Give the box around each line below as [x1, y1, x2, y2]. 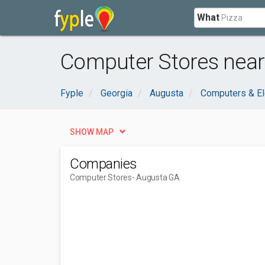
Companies [70, 156, 137, 172]
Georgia [101, 88, 132, 99]
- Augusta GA [131, 173, 180, 182]
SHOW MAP [70, 127, 114, 137]
